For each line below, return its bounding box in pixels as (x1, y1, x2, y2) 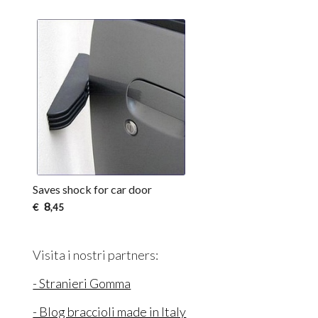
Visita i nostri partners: (33, 246, 159, 263)
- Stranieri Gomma (33, 275, 131, 291)
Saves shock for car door (33, 182, 153, 197)
